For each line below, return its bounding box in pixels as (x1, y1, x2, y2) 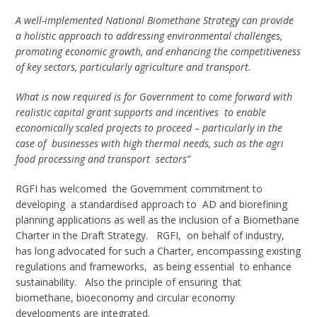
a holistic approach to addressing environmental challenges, (16, 28, 283, 42)
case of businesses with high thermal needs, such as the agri (16, 136, 284, 150)
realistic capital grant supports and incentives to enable (16, 105, 267, 119)
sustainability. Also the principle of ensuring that (16, 275, 242, 289)
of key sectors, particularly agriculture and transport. (16, 59, 252, 74)
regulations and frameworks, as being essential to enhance (16, 259, 292, 273)
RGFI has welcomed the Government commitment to (16, 181, 266, 195)
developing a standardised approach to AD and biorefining (16, 197, 288, 211)
